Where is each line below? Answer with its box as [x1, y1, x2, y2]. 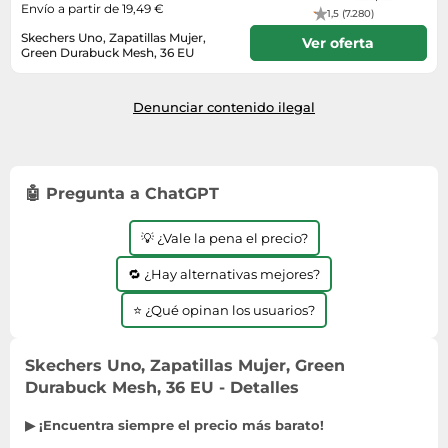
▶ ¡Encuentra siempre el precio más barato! [25, 416, 324, 433]
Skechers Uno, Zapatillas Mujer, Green [25, 355, 345, 375]
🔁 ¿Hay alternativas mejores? [128, 265, 320, 282]
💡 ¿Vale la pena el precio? [140, 229, 308, 246]
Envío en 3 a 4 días [21, 62, 131, 78]
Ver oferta [302, 33, 375, 52]
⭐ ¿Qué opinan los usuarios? [133, 301, 315, 318]
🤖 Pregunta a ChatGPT [25, 183, 219, 203]
